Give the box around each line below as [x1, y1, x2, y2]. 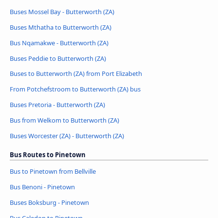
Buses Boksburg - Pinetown [10, 198, 89, 207]
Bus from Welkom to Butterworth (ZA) [10, 116, 119, 125]
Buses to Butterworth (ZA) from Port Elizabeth [10, 69, 142, 78]
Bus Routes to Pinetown [10, 150, 86, 160]
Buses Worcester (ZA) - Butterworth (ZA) [10, 131, 124, 141]
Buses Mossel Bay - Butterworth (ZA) [10, 7, 114, 16]
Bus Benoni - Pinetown [10, 182, 75, 192]
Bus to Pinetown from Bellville [10, 167, 96, 176]
